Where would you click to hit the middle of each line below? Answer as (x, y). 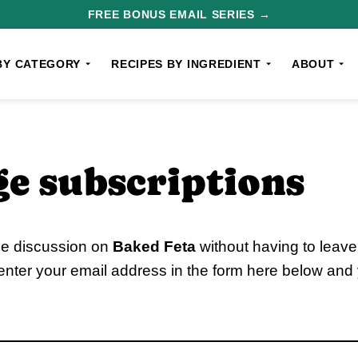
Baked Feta (154, 247)
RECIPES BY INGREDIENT (186, 64)
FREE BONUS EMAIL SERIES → (179, 14)
